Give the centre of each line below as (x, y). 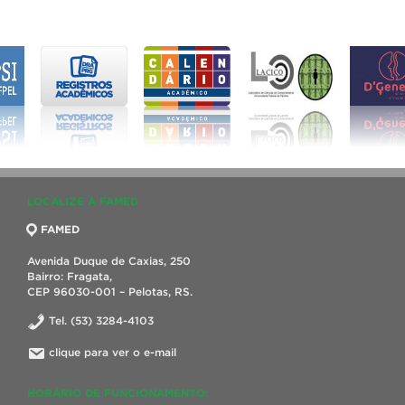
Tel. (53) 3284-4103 (99, 320)
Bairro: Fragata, (70, 276)
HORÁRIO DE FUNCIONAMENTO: (118, 392)
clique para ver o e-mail (113, 352)
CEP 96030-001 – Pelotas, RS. (110, 291)
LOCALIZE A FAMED (83, 201)
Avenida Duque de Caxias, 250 (109, 260)
